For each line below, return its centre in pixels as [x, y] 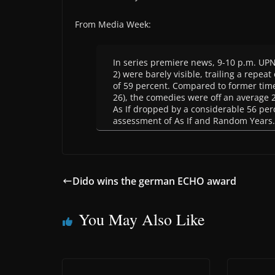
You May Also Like [142, 219]
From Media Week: [113, 24]
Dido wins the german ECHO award [154, 181]
